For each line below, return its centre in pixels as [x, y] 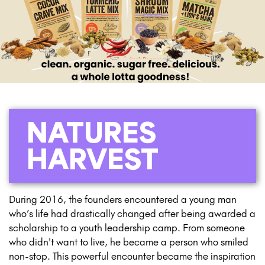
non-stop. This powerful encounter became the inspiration [132, 256]
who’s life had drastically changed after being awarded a [132, 213]
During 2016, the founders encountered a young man [123, 199]
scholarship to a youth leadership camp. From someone [127, 227]
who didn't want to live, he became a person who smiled [129, 242]
